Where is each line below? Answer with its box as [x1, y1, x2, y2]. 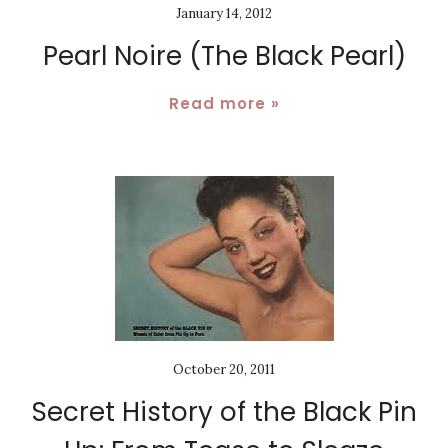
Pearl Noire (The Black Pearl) [42, 37, 406, 74]
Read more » [168, 92, 280, 114]
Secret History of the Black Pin [31, 393, 417, 430]
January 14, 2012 [176, 4, 272, 22]
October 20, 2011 [173, 360, 275, 378]
